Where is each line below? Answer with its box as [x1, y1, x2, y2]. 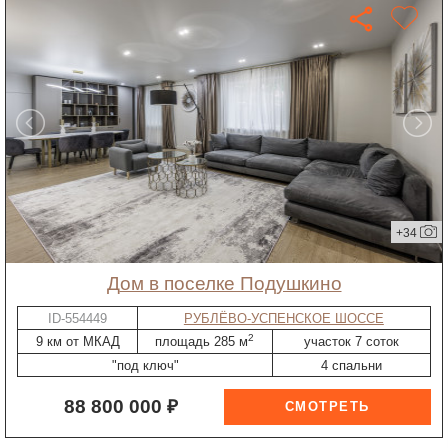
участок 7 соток [303, 334, 399, 350]
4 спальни [320, 357, 382, 373]
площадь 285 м [155, 334, 249, 350]
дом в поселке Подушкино [119, 273, 342, 295]
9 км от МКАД [35, 334, 120, 350]
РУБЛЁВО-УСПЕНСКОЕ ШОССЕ [183, 310, 384, 326]
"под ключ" [111, 357, 179, 373]
